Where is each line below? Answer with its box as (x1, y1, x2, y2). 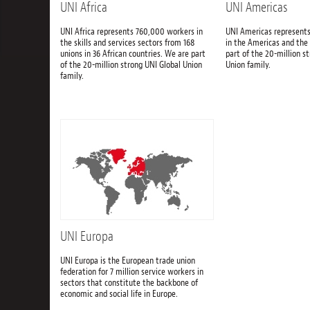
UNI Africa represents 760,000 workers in (60, 26, 203, 37)
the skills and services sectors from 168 (60, 37, 194, 48)
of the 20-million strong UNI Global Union (60, 60, 202, 70)
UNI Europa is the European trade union (60, 255, 195, 266)
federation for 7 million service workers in (60, 266, 203, 277)
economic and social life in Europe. (60, 289, 178, 299)
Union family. (226, 60, 271, 70)
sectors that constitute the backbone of (60, 277, 198, 288)
